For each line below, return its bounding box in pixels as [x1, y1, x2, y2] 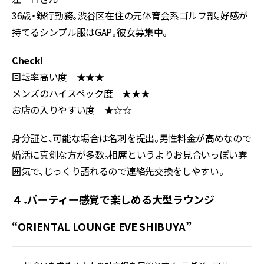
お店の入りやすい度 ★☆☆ [12, 103, 132, 117]
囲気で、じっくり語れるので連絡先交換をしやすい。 [12, 164, 224, 178]
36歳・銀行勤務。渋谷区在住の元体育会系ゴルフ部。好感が [12, 8, 249, 22]
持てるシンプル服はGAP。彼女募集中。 [12, 25, 167, 39]
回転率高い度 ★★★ [12, 70, 104, 84]
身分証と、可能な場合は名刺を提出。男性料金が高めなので [12, 131, 252, 145]
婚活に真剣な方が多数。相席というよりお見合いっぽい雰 [12, 147, 247, 161]
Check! [12, 53, 44, 67]
